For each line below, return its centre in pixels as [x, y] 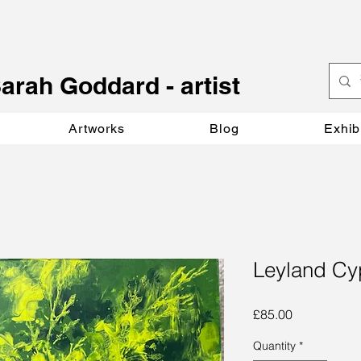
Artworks [97, 129]
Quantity [274, 346]
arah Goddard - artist [121, 85]
